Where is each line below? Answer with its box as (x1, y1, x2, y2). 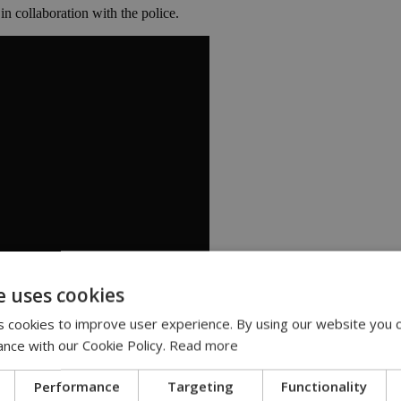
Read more (169, 336, 238, 354)
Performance (33, 377, 120, 396)
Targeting (167, 377, 234, 396)
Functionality (281, 377, 368, 396)
